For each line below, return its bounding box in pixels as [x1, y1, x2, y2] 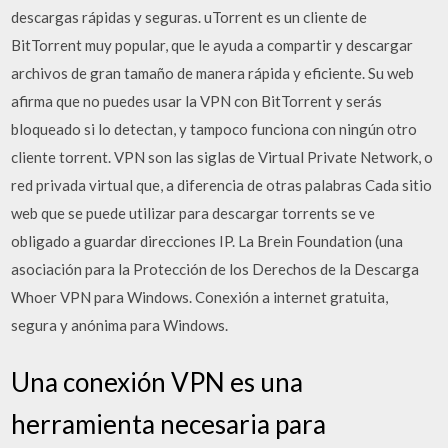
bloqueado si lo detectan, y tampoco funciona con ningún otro [11, 119, 418, 138]
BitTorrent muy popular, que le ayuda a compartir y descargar [11, 35, 414, 54]
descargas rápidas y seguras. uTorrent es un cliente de [11, 7, 368, 26]
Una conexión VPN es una [11, 366, 304, 398]
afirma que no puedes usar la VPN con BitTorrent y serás [11, 91, 383, 110]
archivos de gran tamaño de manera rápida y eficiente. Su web [11, 63, 415, 82]
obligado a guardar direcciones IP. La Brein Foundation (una [11, 231, 404, 250]
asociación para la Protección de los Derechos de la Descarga [11, 259, 420, 278]
